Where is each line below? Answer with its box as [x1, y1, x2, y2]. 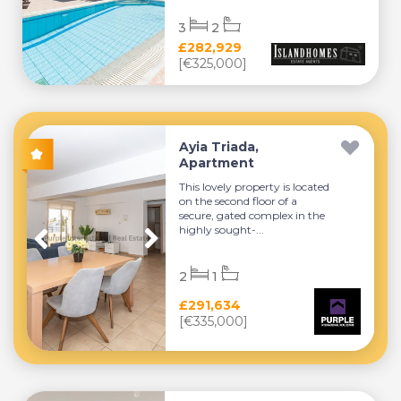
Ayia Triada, [179, 139, 260, 155]
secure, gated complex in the [179, 209, 326, 222]
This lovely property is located [179, 180, 330, 193]
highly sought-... [179, 223, 265, 236]
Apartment [179, 155, 255, 171]
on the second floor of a [179, 194, 298, 208]
